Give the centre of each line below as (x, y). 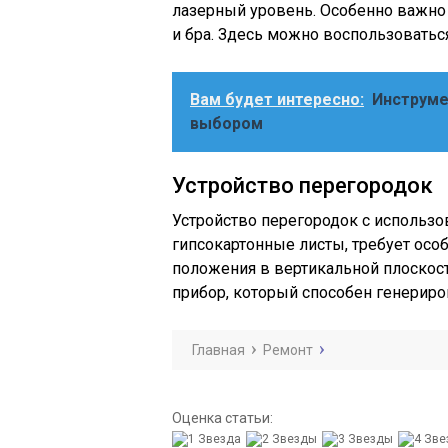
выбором (226, 123)
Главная (218, 350)
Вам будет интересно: (277, 99)
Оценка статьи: (222, 418)
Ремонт (288, 350)
